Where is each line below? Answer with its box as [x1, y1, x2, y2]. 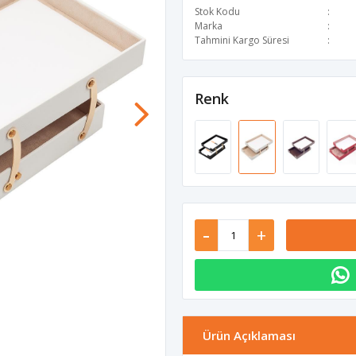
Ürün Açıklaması [203, 327, 296, 344]
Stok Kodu [195, 4, 240, 18]
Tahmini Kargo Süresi [195, 33, 289, 47]
